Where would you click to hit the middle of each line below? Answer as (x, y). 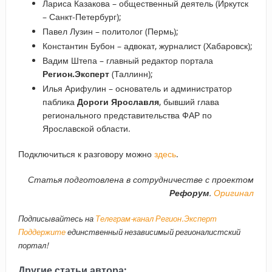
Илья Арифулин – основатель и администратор (137, 89)
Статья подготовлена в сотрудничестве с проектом (141, 180)
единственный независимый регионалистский (153, 232)
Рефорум (189, 193)
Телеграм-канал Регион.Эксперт (156, 219)
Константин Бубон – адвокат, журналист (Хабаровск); (147, 46)
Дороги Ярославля (118, 102)
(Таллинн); (131, 74)
